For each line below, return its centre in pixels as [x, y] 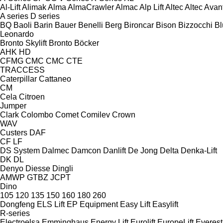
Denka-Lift [199, 150]
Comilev [95, 114]
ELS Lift [51, 204]
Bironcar [139, 25]
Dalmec [56, 150]
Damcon [86, 150]
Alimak [34, 7]
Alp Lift [152, 7]
